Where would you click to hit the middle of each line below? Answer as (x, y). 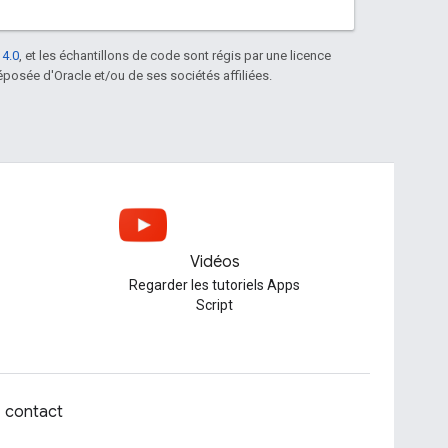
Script (215, 305)
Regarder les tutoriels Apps (215, 285)
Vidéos (214, 262)
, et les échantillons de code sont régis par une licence (175, 55)
